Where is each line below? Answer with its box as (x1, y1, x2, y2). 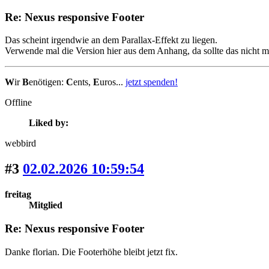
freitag (5, 189, 31, 200)
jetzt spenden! (125, 77, 178, 88)
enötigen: (29, 77, 66, 88)
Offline (5, 97, 32, 108)
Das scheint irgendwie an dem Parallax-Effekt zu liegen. (5, 35, 217, 46)
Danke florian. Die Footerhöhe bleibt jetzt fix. (5, 246, 178, 257)
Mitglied (29, 200, 62, 211)
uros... (100, 77, 125, 88)
